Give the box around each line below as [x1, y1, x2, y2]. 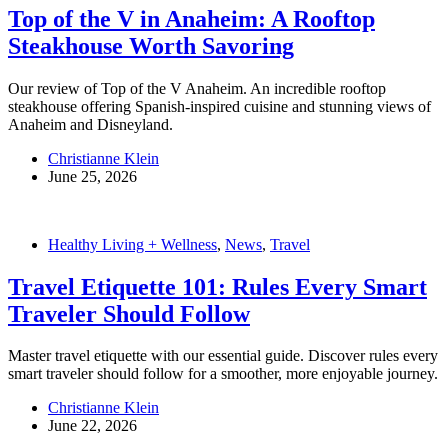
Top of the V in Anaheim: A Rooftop [8, 5, 375, 32]
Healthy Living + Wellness [48, 235, 217, 253]
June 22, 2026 [48, 417, 137, 435]
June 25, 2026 [48, 167, 137, 185]
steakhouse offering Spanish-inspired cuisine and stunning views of [8, 97, 431, 115]
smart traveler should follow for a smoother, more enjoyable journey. [8, 365, 438, 383]
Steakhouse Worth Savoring [8, 32, 294, 59]
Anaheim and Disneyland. [8, 115, 173, 133]
